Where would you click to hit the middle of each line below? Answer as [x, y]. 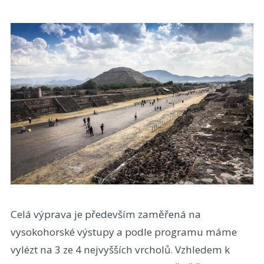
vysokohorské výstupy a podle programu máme [123, 232]
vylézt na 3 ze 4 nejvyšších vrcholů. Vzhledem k [120, 250]
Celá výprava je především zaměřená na [105, 214]
